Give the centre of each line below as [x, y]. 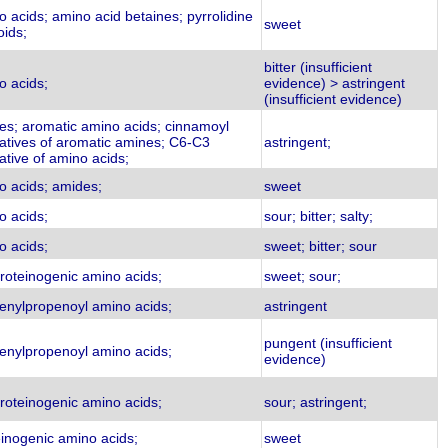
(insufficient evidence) [333, 99]
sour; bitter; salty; [318, 216]
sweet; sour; [302, 276]
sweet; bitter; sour [320, 246]
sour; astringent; [315, 402]
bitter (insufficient [318, 67]
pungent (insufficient [328, 343]
